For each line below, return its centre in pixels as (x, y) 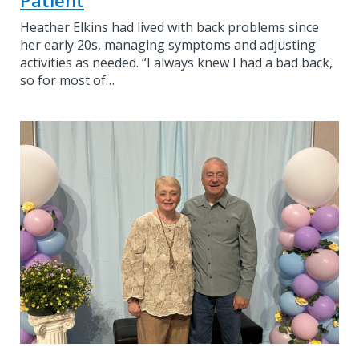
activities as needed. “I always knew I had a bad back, (176, 62)
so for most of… (67, 80)
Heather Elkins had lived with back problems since (169, 27)
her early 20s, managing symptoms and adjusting (168, 44)
